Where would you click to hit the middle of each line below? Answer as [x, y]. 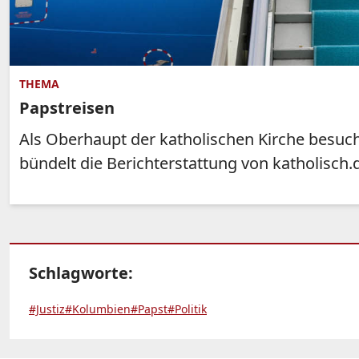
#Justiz [47, 309]
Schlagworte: [81, 273]
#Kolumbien [98, 309]
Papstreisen [67, 108]
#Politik [187, 309]
